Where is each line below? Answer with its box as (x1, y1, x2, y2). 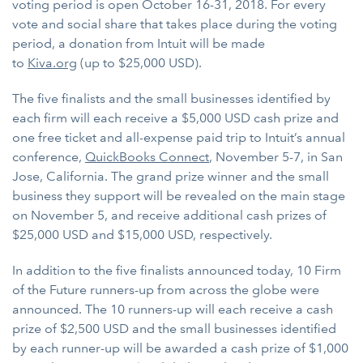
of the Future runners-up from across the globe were (12, 282, 319, 297)
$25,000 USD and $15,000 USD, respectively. (12, 227, 272, 242)
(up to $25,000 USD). (77, 55, 202, 70)
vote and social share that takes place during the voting (12, 16, 337, 32)
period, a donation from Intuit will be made (12, 36, 265, 51)
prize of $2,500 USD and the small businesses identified (12, 321, 336, 336)
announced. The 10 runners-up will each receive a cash (12, 301, 333, 317)
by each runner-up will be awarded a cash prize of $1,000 (12, 340, 348, 356)
